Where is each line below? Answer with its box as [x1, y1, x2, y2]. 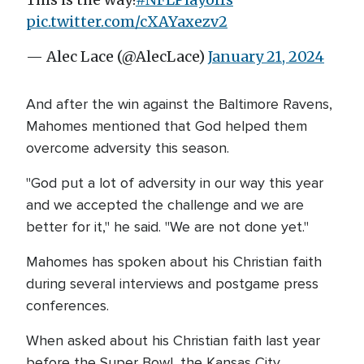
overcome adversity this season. [26, 139, 229, 157]
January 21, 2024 [208, 47, 324, 66]
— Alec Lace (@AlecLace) [26, 47, 208, 66]
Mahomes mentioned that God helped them [26, 117, 307, 135]
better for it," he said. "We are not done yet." [26, 218, 309, 236]
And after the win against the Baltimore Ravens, [26, 95, 332, 113]
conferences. [26, 297, 109, 314]
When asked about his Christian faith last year [26, 331, 320, 349]
